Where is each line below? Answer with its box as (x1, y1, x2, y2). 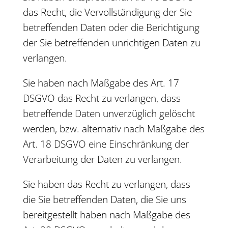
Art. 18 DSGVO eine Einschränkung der (22, 137, 189, 151)
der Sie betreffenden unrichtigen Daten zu (22, 36, 201, 49)
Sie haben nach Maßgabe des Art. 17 (22, 76, 179, 90)
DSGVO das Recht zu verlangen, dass (22, 92, 181, 105)
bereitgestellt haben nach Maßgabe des (22, 208, 190, 221)
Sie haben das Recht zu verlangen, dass (22, 178, 190, 191)
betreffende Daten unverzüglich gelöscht (22, 107, 195, 120)
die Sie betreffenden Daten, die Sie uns (22, 193, 186, 206)
